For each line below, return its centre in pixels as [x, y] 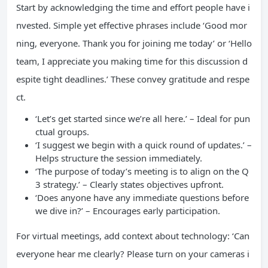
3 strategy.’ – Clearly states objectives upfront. [130, 184]
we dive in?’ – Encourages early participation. [128, 211]
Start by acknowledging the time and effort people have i [133, 7]
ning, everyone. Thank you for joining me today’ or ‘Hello [134, 43]
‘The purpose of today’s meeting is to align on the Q [142, 171]
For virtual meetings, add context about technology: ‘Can [133, 236]
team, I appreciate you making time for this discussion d [132, 61]
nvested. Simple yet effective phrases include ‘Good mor [132, 25]
